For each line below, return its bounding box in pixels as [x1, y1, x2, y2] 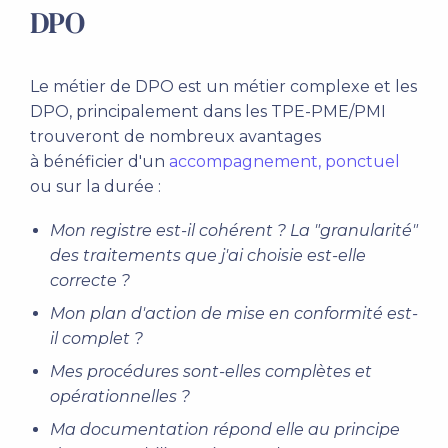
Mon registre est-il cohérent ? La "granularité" [50, 221, 418, 240]
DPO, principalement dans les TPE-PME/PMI [30, 102, 386, 121]
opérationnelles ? [50, 387, 190, 406]
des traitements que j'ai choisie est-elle [50, 246, 366, 265]
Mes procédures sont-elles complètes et [50, 362, 372, 381]
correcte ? [50, 271, 130, 290]
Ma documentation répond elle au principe [50, 420, 400, 439]
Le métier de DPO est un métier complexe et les [30, 77, 417, 96]
